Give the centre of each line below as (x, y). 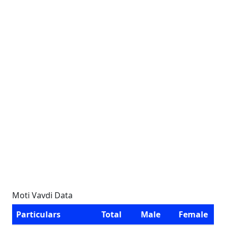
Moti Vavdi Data (42, 195)
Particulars (38, 214)
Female (193, 214)
